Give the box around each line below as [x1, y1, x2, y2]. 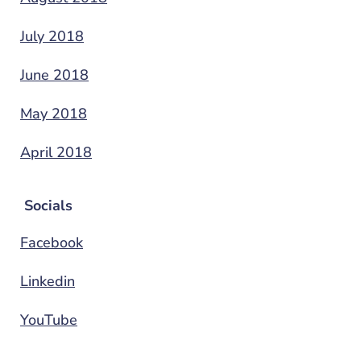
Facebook [20, 232, 83, 252]
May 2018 [20, 103, 87, 123]
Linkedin [20, 271, 75, 291]
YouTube [20, 309, 77, 330]
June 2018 [20, 64, 89, 85]
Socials [24, 195, 73, 215]
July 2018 [20, 26, 84, 46]
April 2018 [20, 142, 92, 162]
